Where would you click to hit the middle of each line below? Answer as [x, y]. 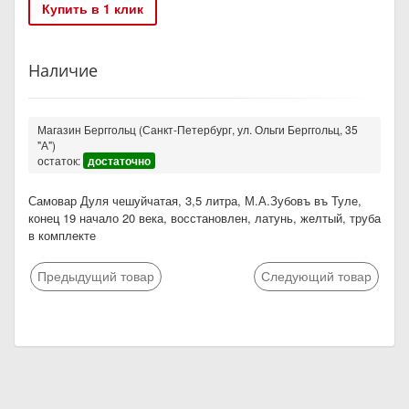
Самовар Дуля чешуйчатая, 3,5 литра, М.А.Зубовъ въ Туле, [195, 200]
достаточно [119, 160]
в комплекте [62, 235]
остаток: [60, 160]
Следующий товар [316, 275]
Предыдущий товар [96, 275]
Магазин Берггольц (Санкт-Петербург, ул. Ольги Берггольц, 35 [198, 129]
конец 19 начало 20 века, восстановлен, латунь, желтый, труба [204, 217]
